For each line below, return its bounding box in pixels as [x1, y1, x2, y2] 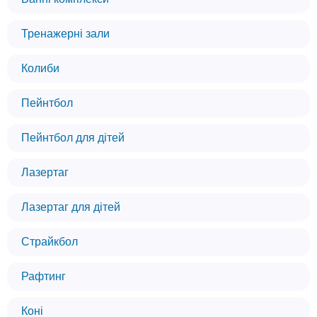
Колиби [21, 62, 59, 74]
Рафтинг [21, 270, 66, 282]
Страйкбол [21, 236, 78, 248]
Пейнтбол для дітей [21, 132, 125, 144]
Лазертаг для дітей [21, 201, 120, 213]
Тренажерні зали [21, 28, 110, 40]
